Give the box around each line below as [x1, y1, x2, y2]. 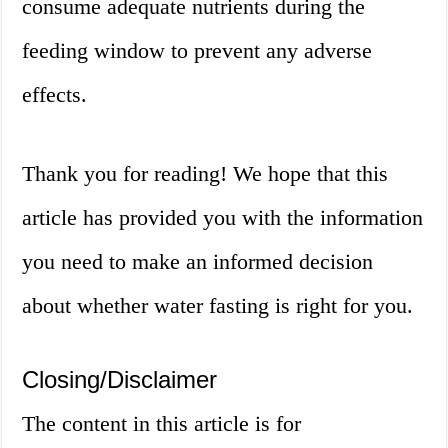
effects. [22, 82, 88, 108]
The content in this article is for [22, 411, 302, 437]
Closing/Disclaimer [22, 366, 218, 394]
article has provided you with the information [22, 205, 424, 231]
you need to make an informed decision [22, 249, 374, 275]
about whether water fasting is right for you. [22, 293, 414, 319]
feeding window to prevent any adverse [22, 38, 373, 64]
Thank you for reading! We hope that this [22, 161, 389, 187]
